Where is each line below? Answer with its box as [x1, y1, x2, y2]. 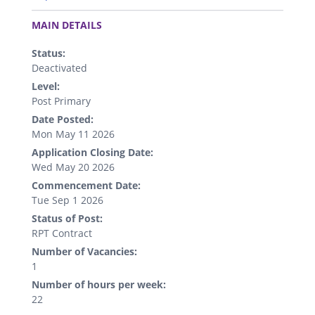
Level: [32, 79, 60, 94]
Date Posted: [32, 112, 94, 127]
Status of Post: [32, 212, 103, 226]
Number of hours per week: [32, 278, 166, 292]
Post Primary [32, 94, 91, 108]
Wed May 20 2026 [32, 160, 115, 174]
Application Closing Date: [32, 146, 153, 160]
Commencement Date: [32, 179, 141, 193]
